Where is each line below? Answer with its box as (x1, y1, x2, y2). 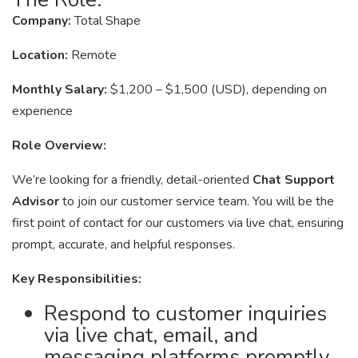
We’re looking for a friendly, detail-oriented (12, 171, 253, 189)
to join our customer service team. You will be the (62, 193, 334, 210)
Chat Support (253, 171, 335, 189)
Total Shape (74, 12, 141, 30)
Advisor (12, 193, 62, 210)
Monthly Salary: (12, 81, 110, 98)
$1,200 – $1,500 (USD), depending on (110, 81, 327, 98)
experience (12, 102, 73, 120)
